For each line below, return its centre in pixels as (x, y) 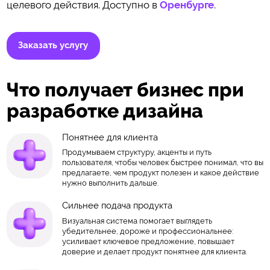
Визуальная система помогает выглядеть (137, 221)
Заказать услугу (53, 46)
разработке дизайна (105, 111)
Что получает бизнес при (125, 90)
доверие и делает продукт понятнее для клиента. (154, 251)
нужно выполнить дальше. (110, 183)
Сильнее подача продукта (117, 205)
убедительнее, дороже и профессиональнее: (147, 231)
